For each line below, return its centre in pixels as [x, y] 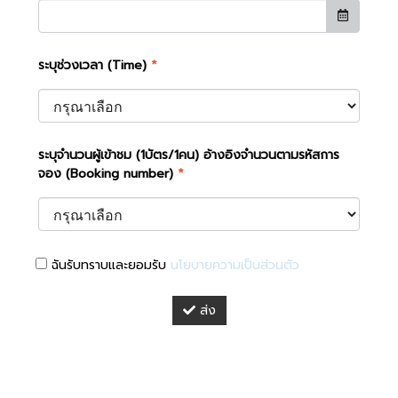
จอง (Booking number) [106, 174]
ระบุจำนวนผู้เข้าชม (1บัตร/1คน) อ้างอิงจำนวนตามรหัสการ [189, 155]
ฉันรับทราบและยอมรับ [109, 266]
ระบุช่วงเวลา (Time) [92, 66]
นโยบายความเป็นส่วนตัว [235, 266]
